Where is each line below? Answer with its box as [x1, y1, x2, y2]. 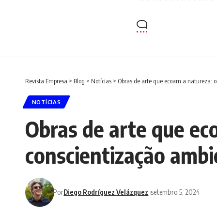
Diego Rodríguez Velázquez [63, 187, 149, 197]
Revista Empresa [25, 77, 67, 85]
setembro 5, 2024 [151, 187, 201, 197]
